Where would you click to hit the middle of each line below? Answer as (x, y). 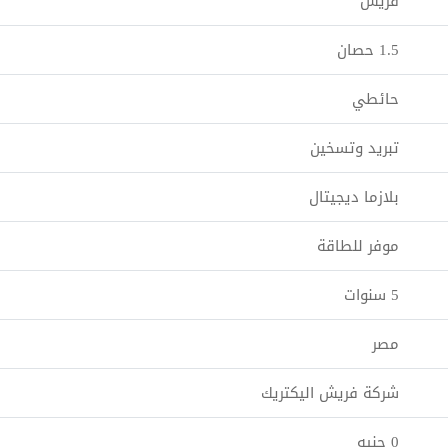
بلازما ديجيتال (354, 197)
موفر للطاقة (358, 246)
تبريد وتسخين (354, 148)
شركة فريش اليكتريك (330, 393)
